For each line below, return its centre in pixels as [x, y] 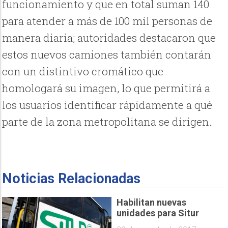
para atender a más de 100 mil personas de [107, 21]
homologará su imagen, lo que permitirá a [106, 88]
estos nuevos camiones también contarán [107, 55]
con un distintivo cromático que [83, 72]
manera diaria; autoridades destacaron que [109, 38]
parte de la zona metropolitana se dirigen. [107, 122]
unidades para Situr [158, 213]
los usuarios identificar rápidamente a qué [107, 105]
